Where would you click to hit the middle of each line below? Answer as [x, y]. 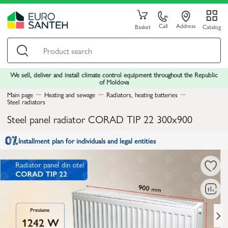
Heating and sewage [70, 94]
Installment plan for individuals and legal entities [87, 140]
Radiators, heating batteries [142, 94]
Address [186, 25]
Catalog [211, 26]
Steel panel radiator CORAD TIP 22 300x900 [100, 119]
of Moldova [114, 82]
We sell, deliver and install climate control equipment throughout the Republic [114, 75]
